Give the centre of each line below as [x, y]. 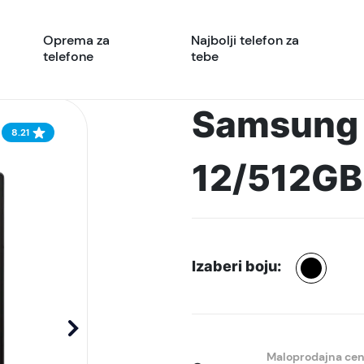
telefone [68, 56]
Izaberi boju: [236, 266]
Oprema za [76, 40]
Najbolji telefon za [245, 40]
